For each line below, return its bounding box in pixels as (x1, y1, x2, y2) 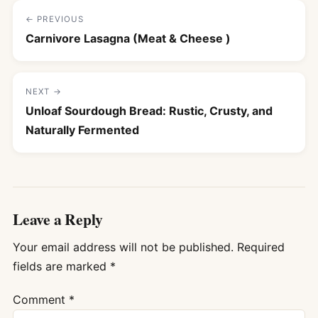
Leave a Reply (13, 208, 104, 231)
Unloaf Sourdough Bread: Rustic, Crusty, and (26, 104, 273, 119)
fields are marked (13, 259, 110, 274)
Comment (13, 292, 69, 307)
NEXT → (26, 87, 62, 97)
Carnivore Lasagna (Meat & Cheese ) (26, 31, 231, 46)
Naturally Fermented (26, 123, 139, 138)
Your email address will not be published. (13, 240, 234, 255)
